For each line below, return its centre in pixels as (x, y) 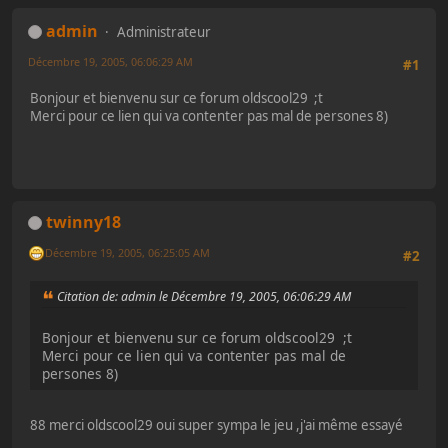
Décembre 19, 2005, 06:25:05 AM (127, 253)
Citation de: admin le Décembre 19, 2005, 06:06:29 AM (204, 297)
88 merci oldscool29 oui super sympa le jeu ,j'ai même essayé (216, 424)
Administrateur (164, 31)
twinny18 (83, 221)
